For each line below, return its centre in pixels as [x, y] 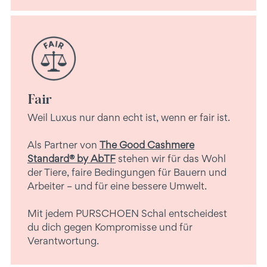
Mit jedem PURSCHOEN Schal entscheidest [127, 213]
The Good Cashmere [147, 145]
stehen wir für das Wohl [171, 158]
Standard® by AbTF [72, 158]
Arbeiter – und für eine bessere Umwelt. [117, 186]
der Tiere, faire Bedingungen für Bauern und [127, 172]
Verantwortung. [63, 240]
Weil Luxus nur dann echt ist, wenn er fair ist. [129, 117]
